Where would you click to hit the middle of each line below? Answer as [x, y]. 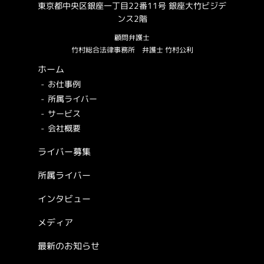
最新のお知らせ [69, 246]
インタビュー [64, 199]
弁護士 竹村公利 [167, 49]
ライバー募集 [64, 151]
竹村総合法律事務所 [106, 49]
